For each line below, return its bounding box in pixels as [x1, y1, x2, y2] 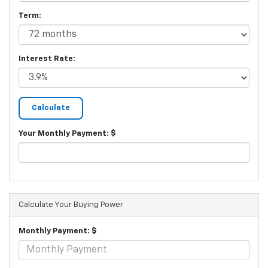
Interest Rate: [19, 55, 75, 63]
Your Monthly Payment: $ [19, 130, 116, 138]
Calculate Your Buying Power [19, 201, 123, 209]
